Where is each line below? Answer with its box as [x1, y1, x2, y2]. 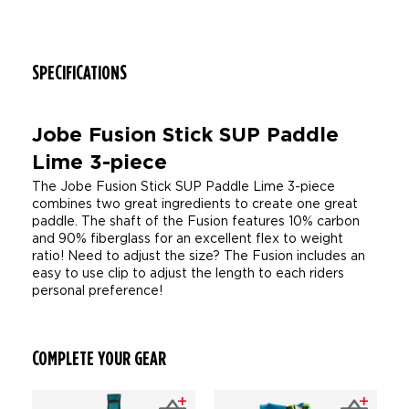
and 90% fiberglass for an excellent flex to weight [32, 231, 343, 245]
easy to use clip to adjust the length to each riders [32, 266, 344, 279]
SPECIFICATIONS [32, 60, 127, 84]
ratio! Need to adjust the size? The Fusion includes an [32, 248, 365, 262]
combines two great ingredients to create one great [32, 196, 358, 210]
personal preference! [32, 283, 163, 297]
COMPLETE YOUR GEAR [32, 346, 166, 370]
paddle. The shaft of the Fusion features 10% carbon [32, 214, 360, 227]
